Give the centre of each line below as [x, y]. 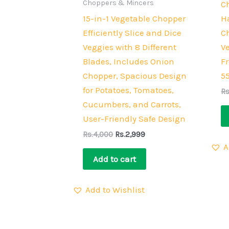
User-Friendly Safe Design [134, 118]
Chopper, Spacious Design [135, 75]
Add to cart [115, 159]
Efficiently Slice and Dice [132, 32]
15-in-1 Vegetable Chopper [134, 18]
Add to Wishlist [115, 190]
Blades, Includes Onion [129, 61]
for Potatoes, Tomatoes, [129, 90]
